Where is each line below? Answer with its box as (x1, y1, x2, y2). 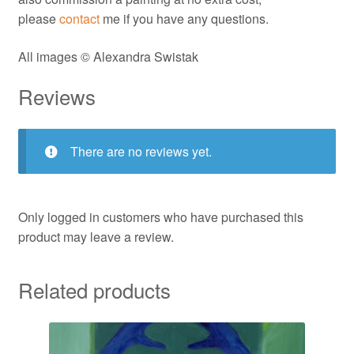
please (17, 9, 59, 28)
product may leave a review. (17, 228, 174, 247)
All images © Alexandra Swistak (17, 47, 198, 66)
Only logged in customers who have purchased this (17, 208, 303, 227)
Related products (17, 274, 171, 304)
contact (58, 9, 100, 28)
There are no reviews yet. (70, 142, 212, 161)
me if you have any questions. (99, 9, 269, 28)
